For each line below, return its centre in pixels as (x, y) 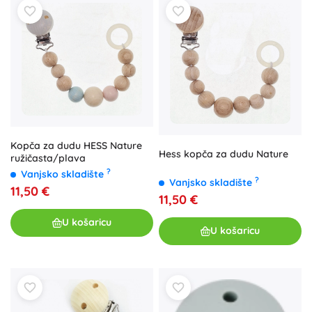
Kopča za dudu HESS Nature (76, 145)
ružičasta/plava (48, 158)
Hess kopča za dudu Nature (224, 154)
